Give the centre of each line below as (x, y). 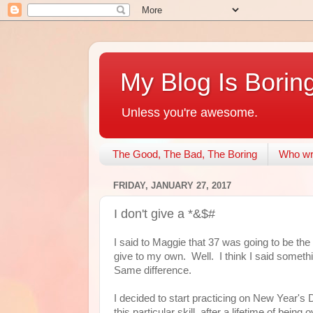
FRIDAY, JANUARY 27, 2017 (172, 186)
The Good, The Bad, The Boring (184, 154)
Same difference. (154, 270)
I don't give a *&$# (165, 213)
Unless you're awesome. (190, 112)
